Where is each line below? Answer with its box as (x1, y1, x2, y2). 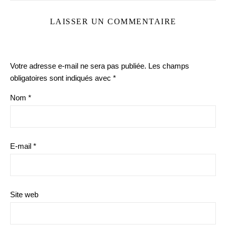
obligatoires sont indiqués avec (10, 74, 113, 83)
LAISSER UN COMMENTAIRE (49, 17, 177, 26)
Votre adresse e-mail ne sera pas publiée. (10, 62, 146, 71)
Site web (10, 190, 38, 199)
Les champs (148, 62, 189, 71)
